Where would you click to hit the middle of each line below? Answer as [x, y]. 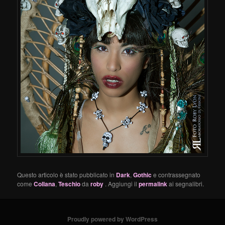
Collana [45, 184]
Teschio [70, 184]
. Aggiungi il [122, 183]
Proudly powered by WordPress [113, 219]
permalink [153, 184]
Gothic [143, 175]
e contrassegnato [176, 174]
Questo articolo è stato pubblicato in [67, 174]
